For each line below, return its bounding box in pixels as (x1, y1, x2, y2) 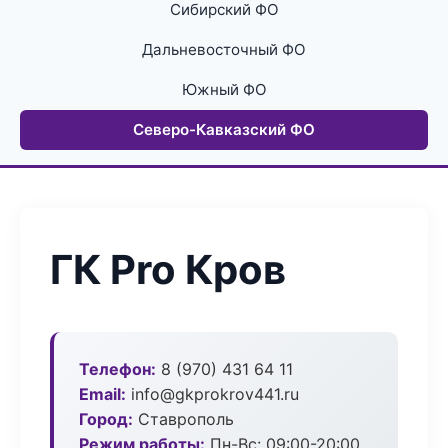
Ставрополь (133, 409, 234, 429)
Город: (79, 409, 133, 429)
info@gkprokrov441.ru (126, 384, 299, 404)
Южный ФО (181, 80, 267, 99)
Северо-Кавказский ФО (133, 120, 315, 139)
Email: (79, 384, 126, 404)
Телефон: (79, 359, 156, 379)
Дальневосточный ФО (142, 40, 306, 59)
